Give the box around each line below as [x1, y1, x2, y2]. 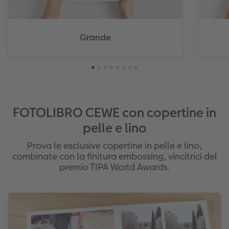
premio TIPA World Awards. [59, 161, 170, 174]
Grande [80, 31, 111, 44]
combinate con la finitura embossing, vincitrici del [12, 150, 217, 163]
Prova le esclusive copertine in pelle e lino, [27, 139, 202, 152]
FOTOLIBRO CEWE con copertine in [13, 104, 216, 122]
